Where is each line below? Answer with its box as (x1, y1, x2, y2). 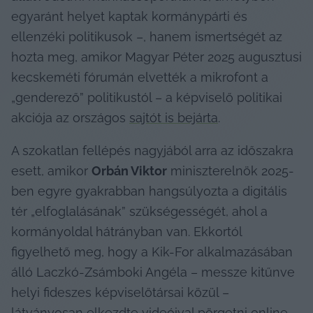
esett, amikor (11, 163, 92, 178)
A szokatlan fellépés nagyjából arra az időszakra (11, 143, 293, 158)
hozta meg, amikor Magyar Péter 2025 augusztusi (11, 49, 302, 64)
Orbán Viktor (92, 163, 167, 178)
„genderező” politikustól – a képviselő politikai (11, 89, 282, 105)
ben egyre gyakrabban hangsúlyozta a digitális (11, 183, 287, 198)
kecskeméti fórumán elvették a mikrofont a (11, 69, 268, 85)
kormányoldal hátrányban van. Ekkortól (11, 224, 242, 239)
